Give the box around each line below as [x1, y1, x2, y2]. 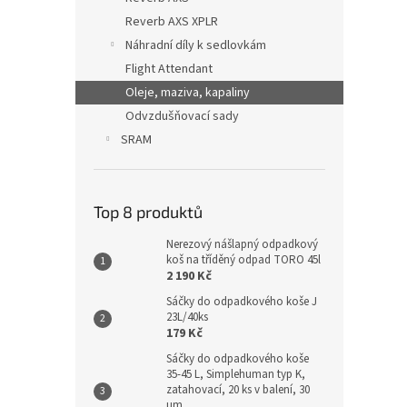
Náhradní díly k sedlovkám [125, 36, 266, 55]
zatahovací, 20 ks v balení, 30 [166, 382, 310, 398]
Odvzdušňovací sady [125, 107, 239, 125]
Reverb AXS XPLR [125, 13, 218, 31]
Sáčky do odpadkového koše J [166, 293, 317, 310]
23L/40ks [166, 309, 208, 325]
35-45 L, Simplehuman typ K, [166, 366, 305, 382]
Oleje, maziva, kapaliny [125, 84, 250, 102]
